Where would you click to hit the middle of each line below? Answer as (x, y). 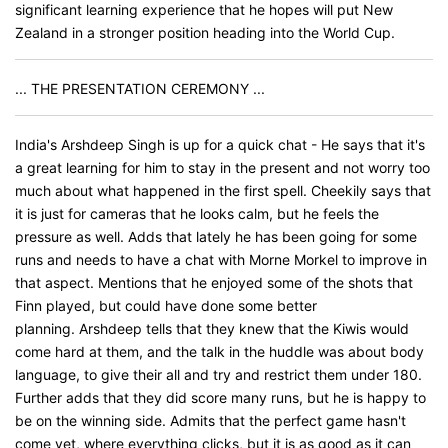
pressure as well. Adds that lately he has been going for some (216, 236)
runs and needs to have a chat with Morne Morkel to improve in (221, 259)
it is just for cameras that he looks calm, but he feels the (197, 213)
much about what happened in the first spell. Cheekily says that (223, 190)
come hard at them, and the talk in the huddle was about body (219, 351)
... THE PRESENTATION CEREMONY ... (140, 88)
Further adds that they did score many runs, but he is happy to (220, 397)
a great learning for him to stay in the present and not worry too (222, 167)
